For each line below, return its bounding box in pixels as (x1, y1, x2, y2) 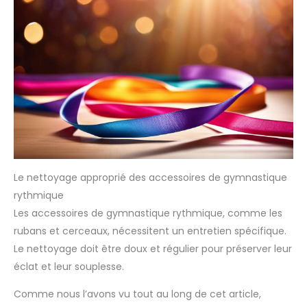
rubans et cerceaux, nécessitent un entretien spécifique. (14, 224, 286, 238)
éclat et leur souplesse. (14, 260, 124, 274)
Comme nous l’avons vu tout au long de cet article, (14, 287, 261, 302)
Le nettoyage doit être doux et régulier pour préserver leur (14, 242, 292, 256)
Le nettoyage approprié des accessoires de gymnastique (14, 171, 287, 185)
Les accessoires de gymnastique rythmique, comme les (14, 206, 282, 221)
